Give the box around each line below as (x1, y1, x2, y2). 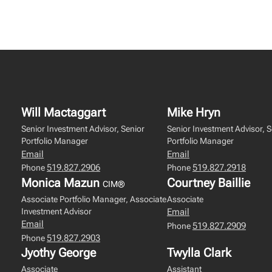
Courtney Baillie (167, 175, 250, 190)
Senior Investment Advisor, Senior (21, 124, 144, 134)
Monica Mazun (21, 175, 103, 190)
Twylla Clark (167, 245, 231, 260)
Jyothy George (21, 245, 96, 260)
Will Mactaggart (21, 105, 106, 120)
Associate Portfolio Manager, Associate (21, 194, 166, 204)
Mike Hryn (167, 105, 220, 120)
